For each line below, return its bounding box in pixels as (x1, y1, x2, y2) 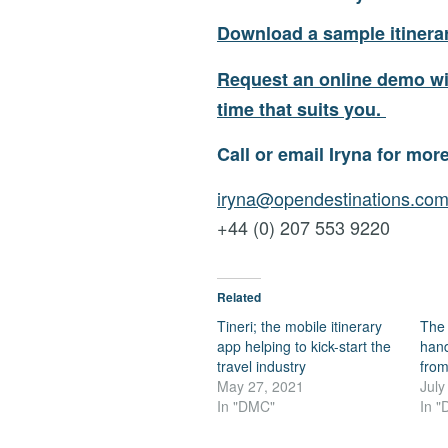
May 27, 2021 (217, 376, 304, 397)
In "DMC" (217, 396, 275, 417)
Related (217, 288, 261, 307)
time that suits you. (217, 95, 386, 122)
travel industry (217, 356, 306, 377)
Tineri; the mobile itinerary (217, 316, 382, 337)
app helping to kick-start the (217, 336, 391, 357)
